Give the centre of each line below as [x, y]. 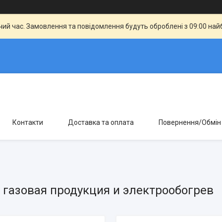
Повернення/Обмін [190, 122]
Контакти [28, 122]
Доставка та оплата [101, 122]
